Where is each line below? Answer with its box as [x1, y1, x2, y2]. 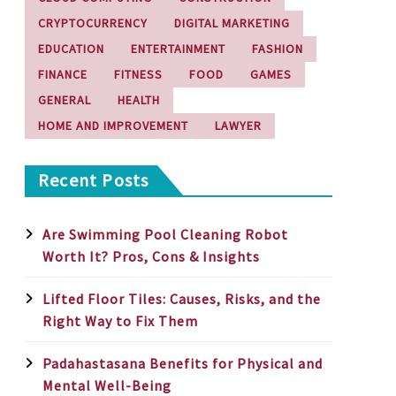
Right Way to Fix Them [42, 312, 198, 330]
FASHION [252, 41, 303, 57]
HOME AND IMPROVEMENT [38, 118, 188, 133]
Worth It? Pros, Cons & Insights [42, 247, 260, 265]
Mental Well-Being [42, 377, 171, 394]
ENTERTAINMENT [131, 41, 225, 57]
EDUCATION [38, 41, 104, 57]
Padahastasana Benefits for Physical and [42, 354, 323, 372]
